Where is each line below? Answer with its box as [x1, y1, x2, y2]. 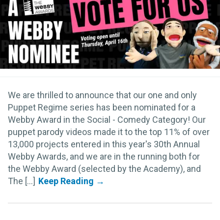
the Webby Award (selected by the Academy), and [8, 164, 201, 174]
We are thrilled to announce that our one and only [8, 90, 197, 101]
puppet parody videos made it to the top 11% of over [8, 127, 210, 137]
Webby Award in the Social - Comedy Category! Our [8, 114, 206, 125]
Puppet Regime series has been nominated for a [8, 102, 195, 113]
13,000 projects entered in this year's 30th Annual [8, 139, 200, 150]
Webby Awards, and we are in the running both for [8, 151, 200, 162]
